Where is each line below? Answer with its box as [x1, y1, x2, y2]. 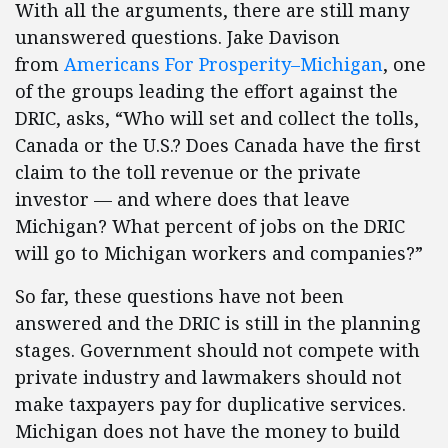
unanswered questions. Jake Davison [15, 25, 340, 49]
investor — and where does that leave [15, 187, 350, 211]
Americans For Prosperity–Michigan [64, 52, 383, 76]
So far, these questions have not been [15, 284, 344, 308]
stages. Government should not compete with [15, 338, 420, 362]
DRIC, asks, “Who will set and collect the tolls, [15, 106, 419, 130]
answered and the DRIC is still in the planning [15, 311, 421, 335]
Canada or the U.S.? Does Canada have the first [15, 133, 421, 157]
